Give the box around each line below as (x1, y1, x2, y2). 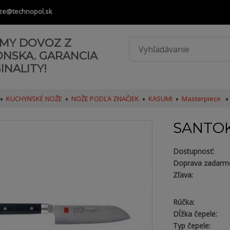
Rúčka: (172, 197, 195, 207)
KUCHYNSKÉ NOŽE (6, 94, 62, 103)
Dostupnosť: (172, 146, 214, 156)
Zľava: (172, 170, 193, 180)
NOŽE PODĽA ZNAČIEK (71, 94, 139, 103)
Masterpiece (181, 94, 222, 103)
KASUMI (148, 94, 172, 103)
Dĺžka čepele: (172, 209, 217, 219)
